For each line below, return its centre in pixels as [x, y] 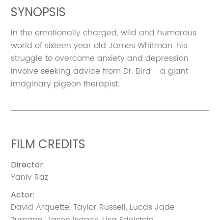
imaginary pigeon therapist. [65, 84]
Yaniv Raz [30, 177]
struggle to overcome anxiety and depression [100, 58]
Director [27, 165]
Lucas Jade [152, 207]
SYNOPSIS [39, 12]
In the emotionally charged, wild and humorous [104, 33]
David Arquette [40, 207]
